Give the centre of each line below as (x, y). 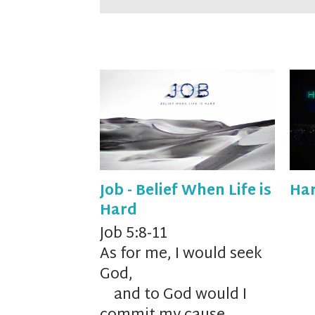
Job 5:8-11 (134, 234)
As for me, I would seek (181, 255)
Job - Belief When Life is (186, 192)
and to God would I (180, 296)
